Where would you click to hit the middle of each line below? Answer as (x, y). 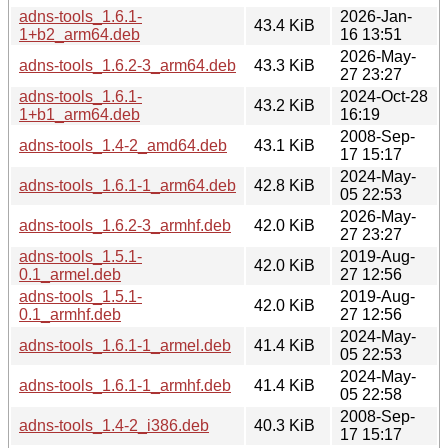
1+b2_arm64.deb (79, 34)
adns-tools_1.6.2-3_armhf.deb (125, 225)
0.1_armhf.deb (70, 314)
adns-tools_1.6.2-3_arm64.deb (127, 65)
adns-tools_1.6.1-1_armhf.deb (125, 385)
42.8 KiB (284, 185)
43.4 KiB (284, 25)
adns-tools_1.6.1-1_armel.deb (125, 345)
